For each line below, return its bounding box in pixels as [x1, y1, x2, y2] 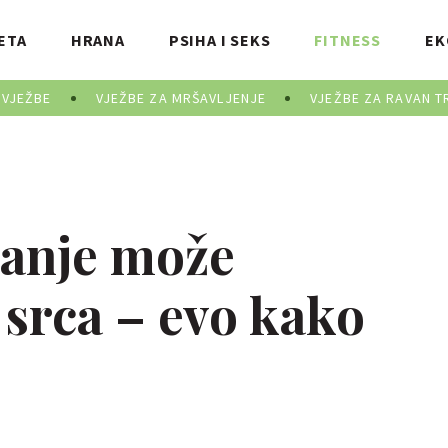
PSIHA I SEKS [168, 30, 271, 50]
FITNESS [314, 30, 382, 50]
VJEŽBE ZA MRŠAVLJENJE [95, 89, 267, 107]
